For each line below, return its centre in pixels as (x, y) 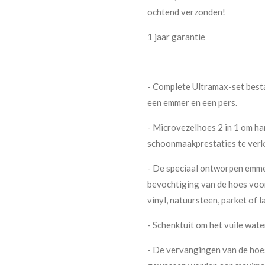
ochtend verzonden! (186, 12)
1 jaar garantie (176, 36)
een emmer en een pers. (192, 102)
